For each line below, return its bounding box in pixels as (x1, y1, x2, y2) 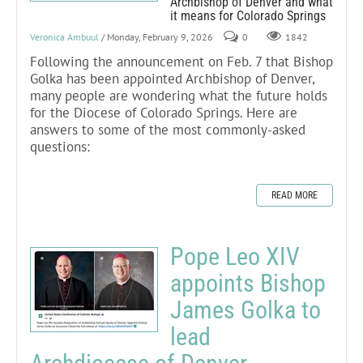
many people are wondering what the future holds (30, 86, 327, 105)
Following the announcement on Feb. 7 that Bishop (30, 52, 333, 70)
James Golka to (170, 295, 321, 324)
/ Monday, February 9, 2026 (101, 30, 213, 43)
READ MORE (271, 189, 318, 201)
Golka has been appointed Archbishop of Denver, (30, 69, 314, 88)
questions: (30, 137, 90, 156)
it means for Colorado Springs (170, 7, 326, 23)
